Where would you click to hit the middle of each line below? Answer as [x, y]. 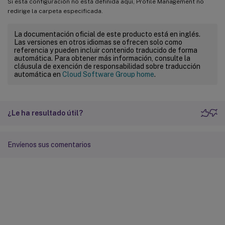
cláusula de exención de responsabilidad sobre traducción [107, 66]
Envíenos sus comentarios [49, 144]
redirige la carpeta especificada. [55, 11]
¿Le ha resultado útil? [45, 113]
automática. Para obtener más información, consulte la [102, 58]
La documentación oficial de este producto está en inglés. [107, 34]
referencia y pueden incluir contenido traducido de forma [106, 50]
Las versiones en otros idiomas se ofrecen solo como [98, 42]
